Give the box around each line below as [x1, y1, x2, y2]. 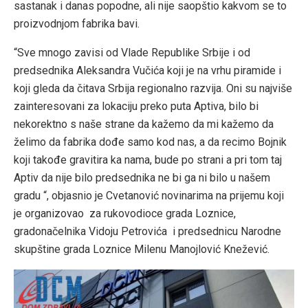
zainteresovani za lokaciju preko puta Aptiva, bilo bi [14, 100, 258, 113]
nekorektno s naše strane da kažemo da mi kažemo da [14, 118, 274, 131]
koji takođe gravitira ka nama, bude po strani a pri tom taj [14, 153, 282, 167]
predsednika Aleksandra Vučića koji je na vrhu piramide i [14, 64, 281, 78]
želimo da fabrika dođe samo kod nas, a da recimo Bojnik [14, 135, 287, 149]
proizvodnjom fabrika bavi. [14, 17, 140, 31]
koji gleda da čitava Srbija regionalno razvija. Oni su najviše [14, 82, 292, 96]
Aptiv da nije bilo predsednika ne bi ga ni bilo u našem [14, 171, 270, 185]
